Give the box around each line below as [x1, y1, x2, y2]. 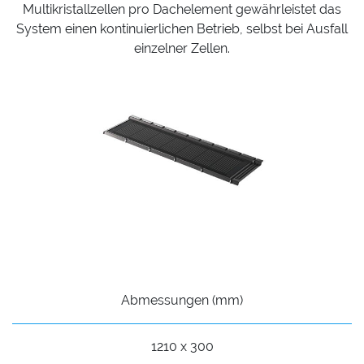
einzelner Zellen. [134, 41, 230, 57]
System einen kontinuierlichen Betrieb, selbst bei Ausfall [16, 21, 348, 37]
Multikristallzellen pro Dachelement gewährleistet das [23, 2, 341, 18]
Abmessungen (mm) [121, 292, 243, 309]
